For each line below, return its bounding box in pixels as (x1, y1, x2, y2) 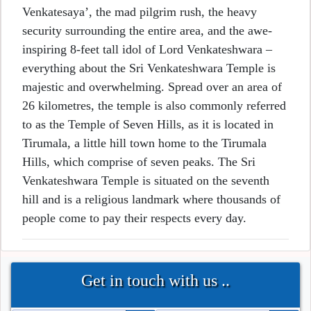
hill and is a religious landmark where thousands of (22, 192, 280, 207)
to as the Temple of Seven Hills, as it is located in (22, 117, 274, 132)
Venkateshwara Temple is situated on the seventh (22, 174, 269, 188)
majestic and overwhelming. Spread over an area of (22, 80, 282, 94)
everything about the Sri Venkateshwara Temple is (22, 61, 276, 76)
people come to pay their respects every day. (22, 211, 246, 226)
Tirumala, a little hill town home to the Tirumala (22, 136, 267, 151)
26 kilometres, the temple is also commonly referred (22, 99, 286, 113)
